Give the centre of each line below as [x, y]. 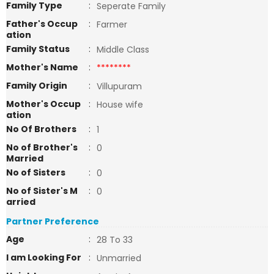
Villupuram [119, 86]
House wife [121, 105]
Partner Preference [53, 221]
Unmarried [119, 258]
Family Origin [37, 86]
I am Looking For [44, 257]
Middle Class [123, 50]
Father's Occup [42, 24]
